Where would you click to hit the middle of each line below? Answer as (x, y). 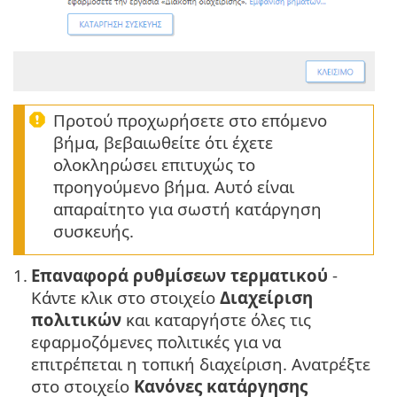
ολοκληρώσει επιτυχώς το (154, 165)
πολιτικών (76, 320)
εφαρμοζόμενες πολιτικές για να (156, 342)
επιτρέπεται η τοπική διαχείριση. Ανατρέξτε (201, 364)
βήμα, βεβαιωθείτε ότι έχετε (163, 143)
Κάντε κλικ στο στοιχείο (125, 298)
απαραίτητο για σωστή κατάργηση (187, 209)
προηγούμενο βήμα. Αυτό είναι (174, 187)
